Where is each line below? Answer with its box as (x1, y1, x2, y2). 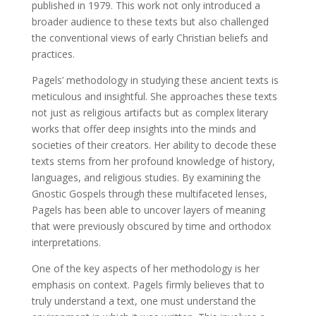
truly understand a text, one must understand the (31, 294, 256, 308)
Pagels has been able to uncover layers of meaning (31, 203, 265, 217)
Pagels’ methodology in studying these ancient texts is (31, 73, 279, 87)
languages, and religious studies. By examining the (31, 171, 261, 185)
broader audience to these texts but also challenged (31, 15, 269, 29)
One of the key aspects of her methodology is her (31, 262, 260, 276)
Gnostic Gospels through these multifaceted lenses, (31, 187, 267, 201)
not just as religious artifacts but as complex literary (31, 106, 268, 120)
